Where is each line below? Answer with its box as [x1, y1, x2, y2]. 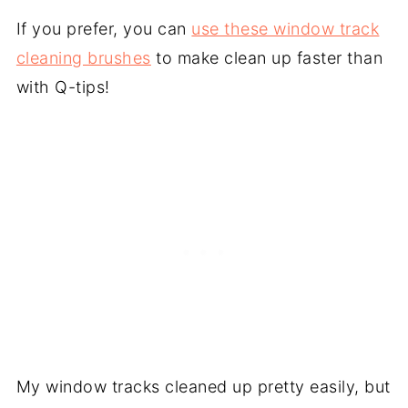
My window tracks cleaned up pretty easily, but [15, 376, 391, 396]
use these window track [191, 18, 380, 38]
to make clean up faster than [150, 47, 383, 67]
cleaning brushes [15, 47, 151, 67]
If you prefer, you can [15, 18, 192, 38]
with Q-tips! [15, 76, 110, 97]
